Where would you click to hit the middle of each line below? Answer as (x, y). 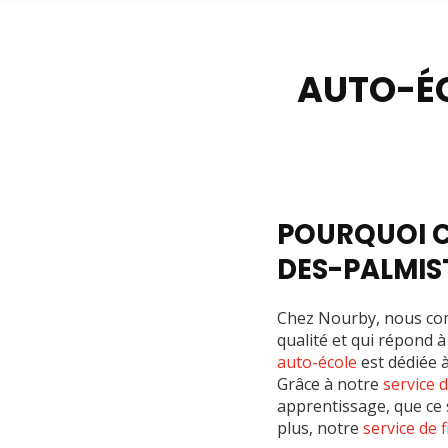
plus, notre (320, 427)
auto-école (317, 361)
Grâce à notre (330, 383)
